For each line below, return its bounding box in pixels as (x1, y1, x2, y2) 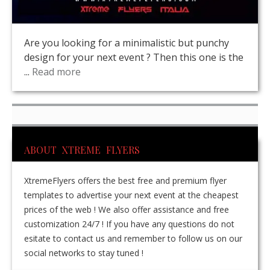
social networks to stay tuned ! (24, 246, 143, 259)
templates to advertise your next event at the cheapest (24, 189, 239, 201)
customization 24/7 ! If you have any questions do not (24, 218, 234, 230)
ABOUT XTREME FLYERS (24, 143, 140, 156)
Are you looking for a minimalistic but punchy (24, 36, 229, 50)
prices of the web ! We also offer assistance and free (24, 203, 229, 215)
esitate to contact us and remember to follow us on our (24, 232, 242, 244)
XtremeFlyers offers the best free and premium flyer (24, 174, 227, 186)
